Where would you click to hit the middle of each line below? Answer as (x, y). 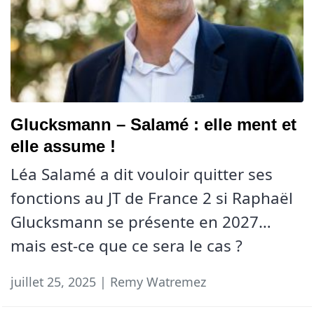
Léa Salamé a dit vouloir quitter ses (142, 174)
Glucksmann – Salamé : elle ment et (153, 124)
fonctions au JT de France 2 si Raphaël (152, 198)
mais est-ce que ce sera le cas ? (127, 245)
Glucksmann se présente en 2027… (141, 221)
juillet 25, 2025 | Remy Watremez (108, 281)
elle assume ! (63, 146)
